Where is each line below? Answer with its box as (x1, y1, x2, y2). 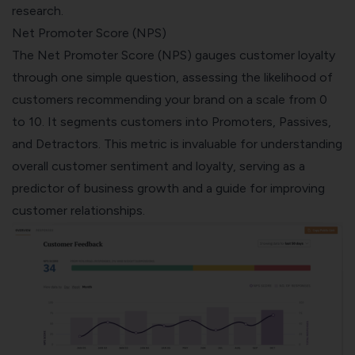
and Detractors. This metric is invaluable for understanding (12, 136, 342, 151)
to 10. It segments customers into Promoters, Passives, (12, 113, 331, 129)
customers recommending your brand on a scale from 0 (12, 91, 327, 107)
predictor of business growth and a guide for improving (12, 180, 325, 196)
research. (12, 2, 67, 18)
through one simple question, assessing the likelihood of (12, 69, 333, 85)
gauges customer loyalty (192, 47, 335, 63)
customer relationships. (12, 202, 145, 218)
